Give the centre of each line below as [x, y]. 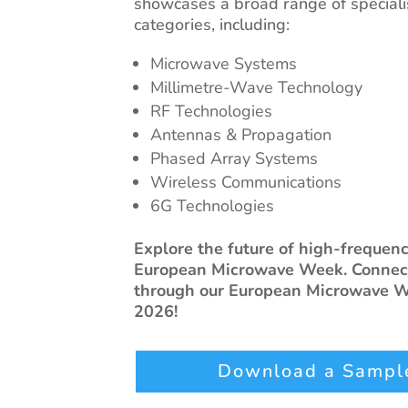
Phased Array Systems [234, 159]
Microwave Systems [224, 64]
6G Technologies [212, 206]
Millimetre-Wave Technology [256, 88]
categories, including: [212, 25]
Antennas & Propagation [241, 135]
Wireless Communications [246, 183]
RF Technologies [211, 112]
